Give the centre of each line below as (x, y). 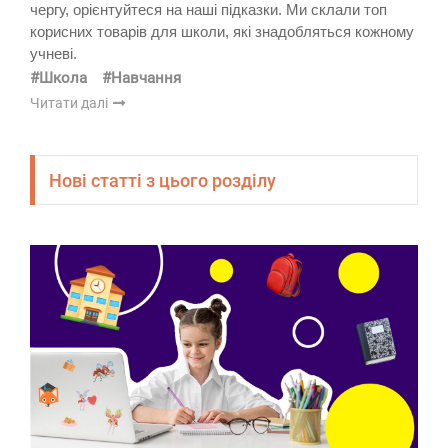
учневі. (53, 54)
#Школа (58, 78)
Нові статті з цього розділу (162, 180)
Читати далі (70, 103)
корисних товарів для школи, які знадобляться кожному (222, 32)
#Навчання (141, 78)
